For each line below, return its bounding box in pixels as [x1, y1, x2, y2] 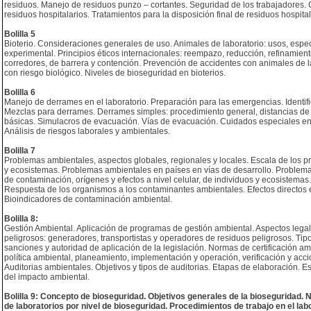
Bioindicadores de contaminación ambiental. [4, 194, 172, 204]
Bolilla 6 [4, 87, 35, 97]
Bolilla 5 [4, 29, 35, 39]
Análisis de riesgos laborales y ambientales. [4, 126, 170, 136]
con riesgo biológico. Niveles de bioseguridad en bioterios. [4, 68, 226, 78]
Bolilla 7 [4, 146, 35, 155]
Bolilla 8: [4, 214, 38, 224]
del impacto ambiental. [4, 272, 90, 282]
